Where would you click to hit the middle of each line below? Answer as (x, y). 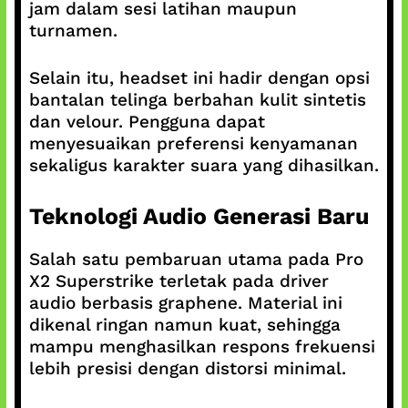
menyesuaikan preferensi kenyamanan (193, 143)
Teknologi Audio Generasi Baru (199, 216)
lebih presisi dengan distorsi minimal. (187, 368)
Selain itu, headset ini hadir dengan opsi (199, 78)
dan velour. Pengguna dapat (147, 122)
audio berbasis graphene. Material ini (185, 302)
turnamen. (73, 30)
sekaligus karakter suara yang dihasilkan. (204, 165)
